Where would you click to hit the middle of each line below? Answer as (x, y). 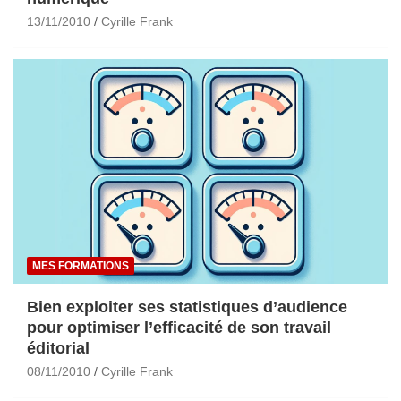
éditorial (58, 349)
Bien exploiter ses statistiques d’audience (187, 307)
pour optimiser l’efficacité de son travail (179, 328)
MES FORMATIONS (81, 266)
